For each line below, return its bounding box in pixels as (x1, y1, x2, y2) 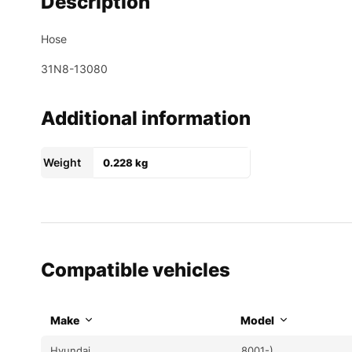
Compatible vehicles (41, 258, 230, 281)
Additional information (41, 106, 251, 130)
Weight (43, 155, 81, 169)
